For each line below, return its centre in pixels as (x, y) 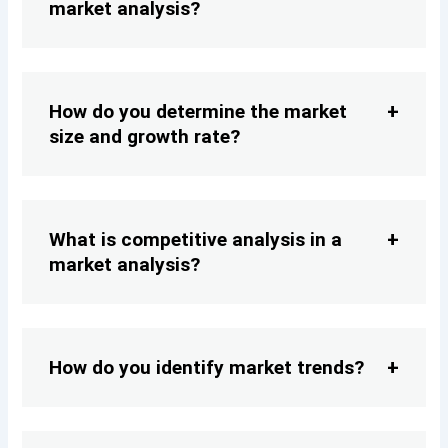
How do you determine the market (198, 112)
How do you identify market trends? (207, 368)
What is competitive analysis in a (196, 240)
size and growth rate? (145, 137)
